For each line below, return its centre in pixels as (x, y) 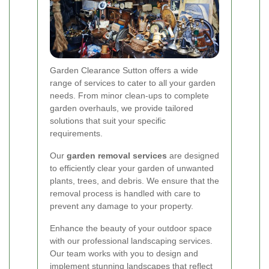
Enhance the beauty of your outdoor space (131, 228)
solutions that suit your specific (108, 120)
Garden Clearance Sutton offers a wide (124, 70)
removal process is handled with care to (125, 193)
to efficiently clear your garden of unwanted (132, 168)
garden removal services (117, 155)
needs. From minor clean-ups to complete (129, 95)
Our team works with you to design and (124, 253)
